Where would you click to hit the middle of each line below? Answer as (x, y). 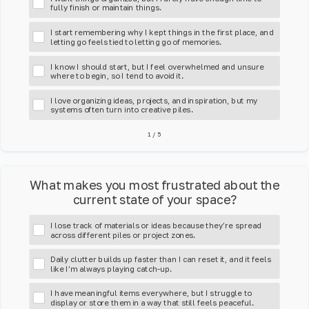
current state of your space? (154, 200)
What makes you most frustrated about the (154, 186)
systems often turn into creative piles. (121, 109)
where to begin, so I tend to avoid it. (117, 76)
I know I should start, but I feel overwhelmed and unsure (157, 66)
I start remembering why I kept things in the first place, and (162, 32)
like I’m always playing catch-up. (111, 269)
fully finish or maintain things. (106, 8)
